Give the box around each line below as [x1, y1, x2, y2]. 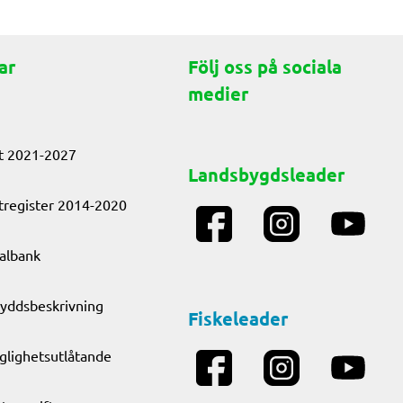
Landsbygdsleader [187, 163, 345, 186]
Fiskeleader [187, 307, 288, 330]
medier [187, 82, 248, 105]
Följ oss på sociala [187, 55, 342, 78]
